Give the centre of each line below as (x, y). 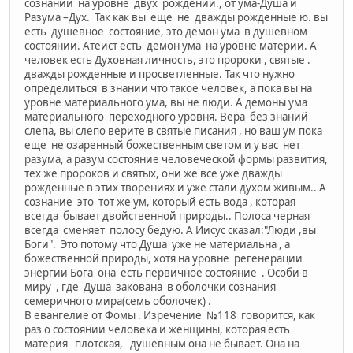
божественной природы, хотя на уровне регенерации (163, 258)
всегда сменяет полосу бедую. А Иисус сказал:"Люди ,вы (170, 230)
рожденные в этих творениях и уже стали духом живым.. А (175, 187)
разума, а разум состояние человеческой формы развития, (176, 159)
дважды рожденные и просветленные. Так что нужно (160, 74)
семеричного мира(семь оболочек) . (118, 301)
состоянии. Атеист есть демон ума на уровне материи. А (171, 45)
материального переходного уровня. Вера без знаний (166, 116)
